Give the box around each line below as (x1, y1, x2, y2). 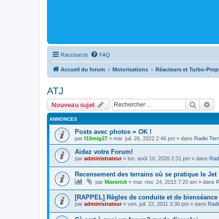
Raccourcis (61, 51, 88, 58)
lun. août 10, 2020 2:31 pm (128, 155, 190, 161)
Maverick (105, 179, 127, 185)
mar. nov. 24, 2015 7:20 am (133, 179, 197, 185)
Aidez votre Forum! (75, 148, 133, 155)
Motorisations (112, 66, 148, 72)
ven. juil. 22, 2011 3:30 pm (128, 200, 189, 207)
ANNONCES (49, 116, 77, 122)
